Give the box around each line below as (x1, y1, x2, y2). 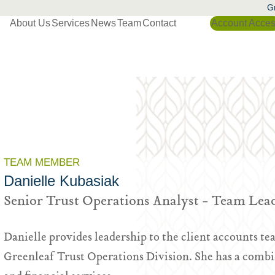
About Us (10, 18, 50, 28)
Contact (142, 18, 176, 28)
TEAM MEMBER (4, 157, 80, 168)
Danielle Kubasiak (4, 172, 119, 189)
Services (52, 18, 90, 28)
